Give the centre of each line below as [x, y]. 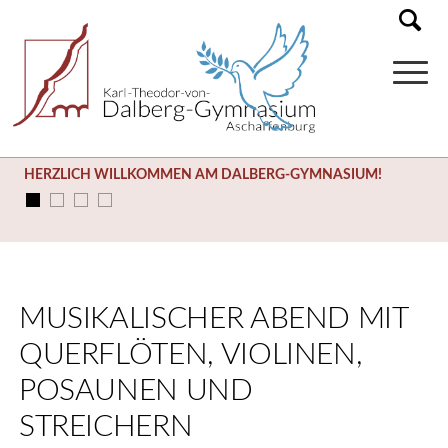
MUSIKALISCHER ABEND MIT [213, 319]
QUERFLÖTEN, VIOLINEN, [190, 355]
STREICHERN [105, 427]
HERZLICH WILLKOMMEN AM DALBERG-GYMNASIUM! [203, 175]
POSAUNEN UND [135, 391]
